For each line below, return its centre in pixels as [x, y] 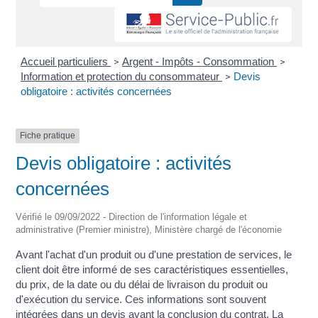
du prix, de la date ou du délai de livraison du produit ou [142, 284]
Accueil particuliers [65, 62]
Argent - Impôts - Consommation [199, 62]
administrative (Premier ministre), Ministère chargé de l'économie [149, 229]
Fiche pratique [48, 136]
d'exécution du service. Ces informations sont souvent [141, 299]
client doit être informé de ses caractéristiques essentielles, [152, 269]
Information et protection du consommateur [121, 77]
